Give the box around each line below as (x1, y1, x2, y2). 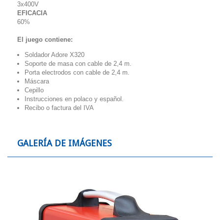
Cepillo (25, 86, 44, 94)
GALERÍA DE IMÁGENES (17, 138, 111, 148)
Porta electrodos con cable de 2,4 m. (25, 69, 130, 76)
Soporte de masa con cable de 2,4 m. (25, 60, 132, 67)
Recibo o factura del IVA (25, 104, 94, 111)
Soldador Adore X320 (25, 51, 84, 58)
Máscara (25, 78, 49, 85)
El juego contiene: (17, 36, 73, 43)
